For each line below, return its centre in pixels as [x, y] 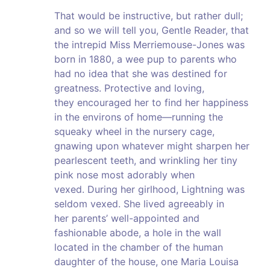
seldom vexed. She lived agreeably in [139, 204]
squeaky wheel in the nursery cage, [134, 132]
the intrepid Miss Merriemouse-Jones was [149, 45]
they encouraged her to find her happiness [151, 103]
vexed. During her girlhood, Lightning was [149, 190]
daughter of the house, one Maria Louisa [146, 262]
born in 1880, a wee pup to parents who [146, 59]
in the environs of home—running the [139, 117]
